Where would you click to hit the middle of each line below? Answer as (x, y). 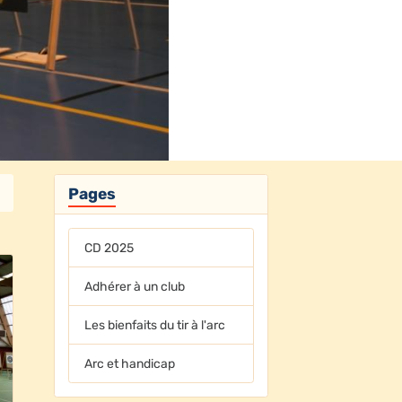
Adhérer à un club (135, 286)
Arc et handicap (130, 363)
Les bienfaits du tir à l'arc (155, 325)
